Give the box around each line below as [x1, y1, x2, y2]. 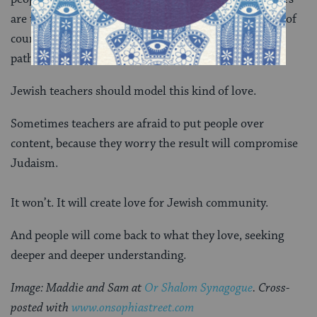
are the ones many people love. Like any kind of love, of [11, 11, 296, 27]
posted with [11, 299, 71, 316]
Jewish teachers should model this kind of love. [11, 83, 256, 99]
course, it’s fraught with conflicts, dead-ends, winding [11, 30, 284, 47]
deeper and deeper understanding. [11, 247, 186, 263]
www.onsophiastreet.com [71, 299, 194, 316]
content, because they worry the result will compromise [11, 135, 298, 151]
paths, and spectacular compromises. [11, 50, 200, 67]
